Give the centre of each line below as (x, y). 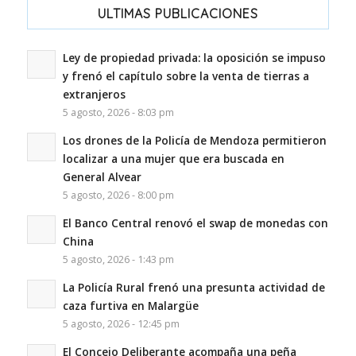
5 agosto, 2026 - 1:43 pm (118, 260)
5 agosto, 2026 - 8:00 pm (118, 195)
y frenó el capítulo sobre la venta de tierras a (186, 76)
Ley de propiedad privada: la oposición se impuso (194, 58)
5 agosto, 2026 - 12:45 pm (121, 324)
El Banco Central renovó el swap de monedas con (195, 223)
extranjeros (94, 95)
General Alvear (102, 177)
